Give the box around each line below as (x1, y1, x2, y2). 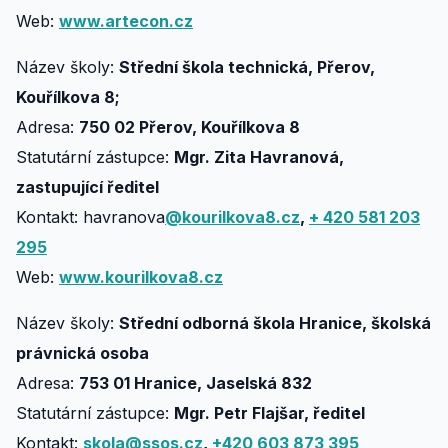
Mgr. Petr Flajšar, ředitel (174, 403, 365, 423)
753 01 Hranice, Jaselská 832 (79, 373, 312, 393)
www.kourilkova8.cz (59, 267, 223, 287)
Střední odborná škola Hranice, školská (119, 313, 431, 333)
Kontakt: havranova (16, 207, 165, 227)
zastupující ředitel (16, 177, 159, 197)
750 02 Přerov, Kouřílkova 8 (79, 117, 300, 137)
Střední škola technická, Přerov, (119, 57, 375, 77)
